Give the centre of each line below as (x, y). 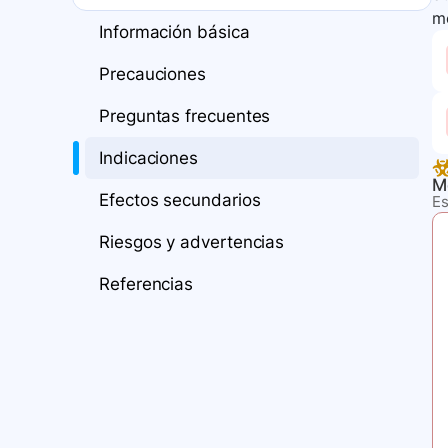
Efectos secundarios (180, 200)
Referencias (146, 284)
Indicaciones (149, 158)
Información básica (174, 32)
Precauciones (153, 74)
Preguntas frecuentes (185, 116)
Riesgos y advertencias (192, 242)
